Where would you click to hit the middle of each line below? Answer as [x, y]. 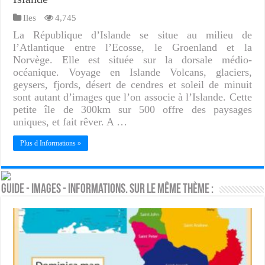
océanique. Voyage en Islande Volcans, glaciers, [132, 72]
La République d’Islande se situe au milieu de [132, 35]
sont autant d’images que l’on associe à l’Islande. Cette [132, 97]
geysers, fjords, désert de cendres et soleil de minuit [132, 84]
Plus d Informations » [51, 143]
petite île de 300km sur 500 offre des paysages [132, 109]
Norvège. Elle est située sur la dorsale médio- [132, 59]
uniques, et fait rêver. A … [70, 122]
